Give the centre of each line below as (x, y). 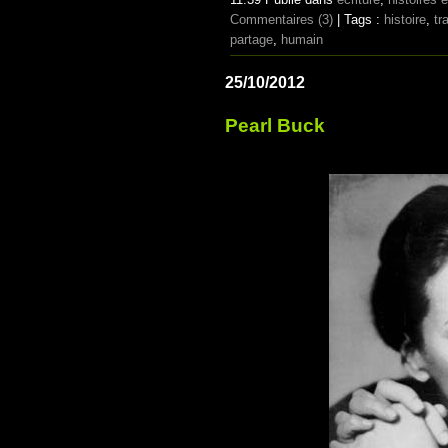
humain (302, 40)
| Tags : (358, 20)
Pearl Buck (275, 126)
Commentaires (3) (281, 20)
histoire (405, 20)
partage (251, 40)
